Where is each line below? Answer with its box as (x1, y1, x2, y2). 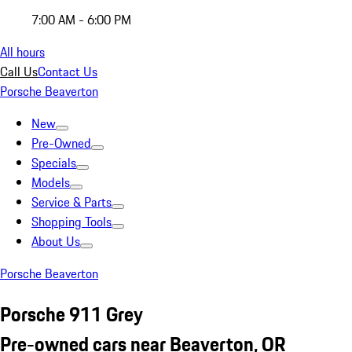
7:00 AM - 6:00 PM (31, 10, 131, 29)
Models (31, 173, 70, 192)
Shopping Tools (31, 212, 112, 231)
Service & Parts (31, 192, 112, 211)
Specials (31, 153, 76, 172)
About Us (31, 232, 80, 251)
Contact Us (38, 62, 97, 81)
